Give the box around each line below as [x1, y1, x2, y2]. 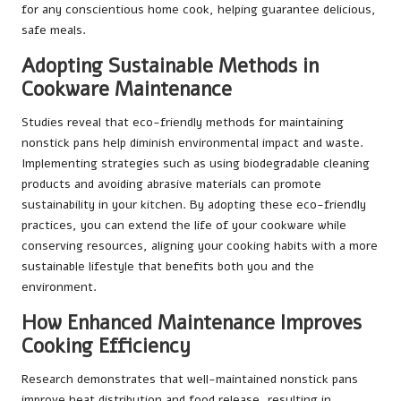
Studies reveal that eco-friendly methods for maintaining [21, 114, 344, 132]
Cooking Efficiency [21, 332, 191, 361]
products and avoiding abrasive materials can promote [21, 175, 321, 193]
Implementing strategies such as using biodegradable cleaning [21, 155, 370, 173]
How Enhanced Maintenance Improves [21, 309, 362, 337]
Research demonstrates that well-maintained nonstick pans [21, 371, 358, 388]
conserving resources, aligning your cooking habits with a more [21, 237, 378, 255]
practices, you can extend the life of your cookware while [21, 217, 346, 235]
